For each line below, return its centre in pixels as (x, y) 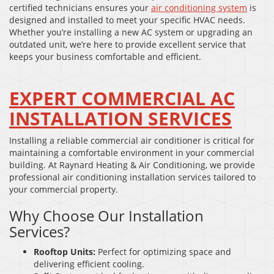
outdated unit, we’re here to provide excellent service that (128, 44)
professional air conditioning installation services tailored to (132, 177)
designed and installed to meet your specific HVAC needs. (127, 20)
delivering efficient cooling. (89, 264)
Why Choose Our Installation (106, 215)
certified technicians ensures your (80, 7)
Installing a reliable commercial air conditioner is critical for (132, 140)
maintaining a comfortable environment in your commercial (132, 152)
